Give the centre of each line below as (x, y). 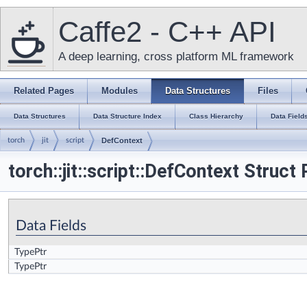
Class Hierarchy (216, 116)
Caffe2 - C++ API (167, 32)
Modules (120, 91)
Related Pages (44, 91)
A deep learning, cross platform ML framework (176, 57)
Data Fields (51, 226)
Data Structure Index (127, 116)
